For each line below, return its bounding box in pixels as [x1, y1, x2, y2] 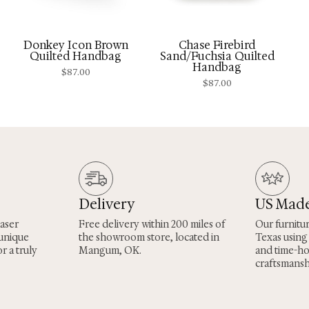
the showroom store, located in [79, 231, 219, 244]
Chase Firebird [179, 37, 255, 52]
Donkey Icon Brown [23, 37, 128, 52]
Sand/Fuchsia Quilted [159, 48, 275, 63]
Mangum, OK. [79, 244, 141, 257]
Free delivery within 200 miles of [79, 218, 225, 231]
